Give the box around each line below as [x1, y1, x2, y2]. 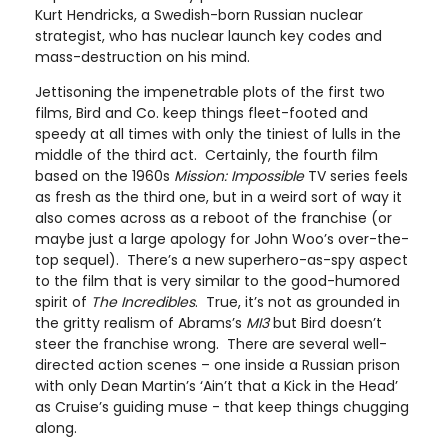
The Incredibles [91, 291, 195, 312]
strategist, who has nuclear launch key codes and [35, 25, 382, 46]
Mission [174, 165, 224, 186]
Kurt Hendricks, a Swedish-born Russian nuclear [35, 4, 363, 25]
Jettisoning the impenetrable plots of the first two [35, 81, 385, 102]
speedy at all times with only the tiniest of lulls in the [35, 123, 401, 144]
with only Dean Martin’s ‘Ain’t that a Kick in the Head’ [35, 375, 398, 396]
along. [35, 417, 77, 438]
